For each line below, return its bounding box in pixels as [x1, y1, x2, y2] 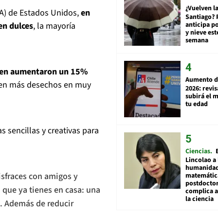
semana [185, 35, 208, 45]
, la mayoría [33, 20, 75, 33]
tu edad [185, 99, 208, 109]
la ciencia [185, 194, 214, 204]
